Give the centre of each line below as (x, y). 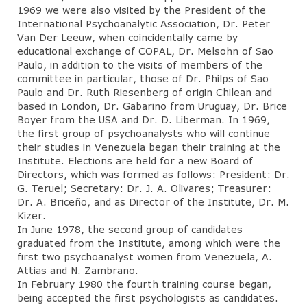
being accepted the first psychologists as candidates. (148, 297)
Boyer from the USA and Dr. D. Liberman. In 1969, (144, 119)
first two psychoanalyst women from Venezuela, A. (145, 256)
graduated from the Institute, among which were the (149, 243)
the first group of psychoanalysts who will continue (144, 133)
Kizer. (32, 215)
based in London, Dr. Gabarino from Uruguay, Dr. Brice (152, 106)
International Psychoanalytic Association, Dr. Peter (144, 23)
